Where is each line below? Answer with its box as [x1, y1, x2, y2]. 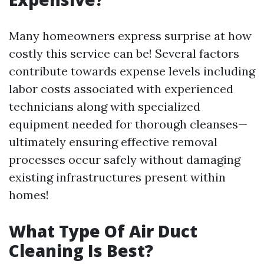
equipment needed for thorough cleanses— [9, 117, 247, 131]
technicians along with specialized [9, 99, 200, 114]
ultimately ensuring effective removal [9, 134, 217, 149]
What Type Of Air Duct [9, 220, 197, 242]
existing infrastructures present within [9, 170, 226, 184]
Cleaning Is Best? [9, 239, 153, 262]
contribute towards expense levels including [9, 64, 255, 78]
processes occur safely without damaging [9, 152, 240, 167]
